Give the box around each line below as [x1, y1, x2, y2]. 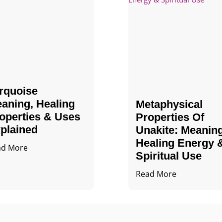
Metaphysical [135, 98, 203, 111]
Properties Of [135, 111, 204, 124]
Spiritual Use [135, 150, 202, 163]
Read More [135, 168, 176, 180]
